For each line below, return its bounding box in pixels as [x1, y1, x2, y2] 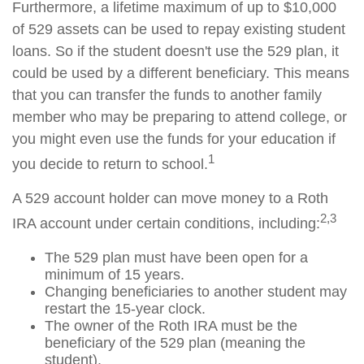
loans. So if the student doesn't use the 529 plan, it [12, 43, 339, 59]
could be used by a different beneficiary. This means [12, 65, 349, 81]
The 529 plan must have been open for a [45, 249, 308, 266]
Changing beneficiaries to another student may [45, 284, 347, 300]
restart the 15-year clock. [45, 301, 206, 317]
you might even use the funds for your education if [12, 131, 336, 147]
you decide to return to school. [12, 156, 208, 172]
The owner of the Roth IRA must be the [45, 318, 297, 334]
